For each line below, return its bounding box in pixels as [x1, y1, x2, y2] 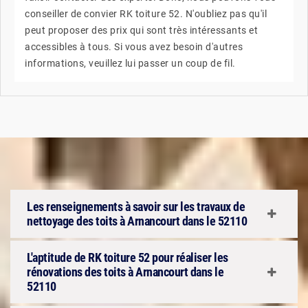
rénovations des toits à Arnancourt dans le [27, 265, 223, 279]
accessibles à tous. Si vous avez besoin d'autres [25, 41, 243, 52]
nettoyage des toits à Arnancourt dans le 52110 [27, 214, 247, 228]
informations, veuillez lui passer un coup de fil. [25, 58, 236, 69]
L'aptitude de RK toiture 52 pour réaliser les [27, 250, 228, 265]
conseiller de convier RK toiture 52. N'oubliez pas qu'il [25, 8, 267, 19]
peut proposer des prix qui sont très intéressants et [25, 25, 258, 36]
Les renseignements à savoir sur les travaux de [27, 199, 245, 214]
